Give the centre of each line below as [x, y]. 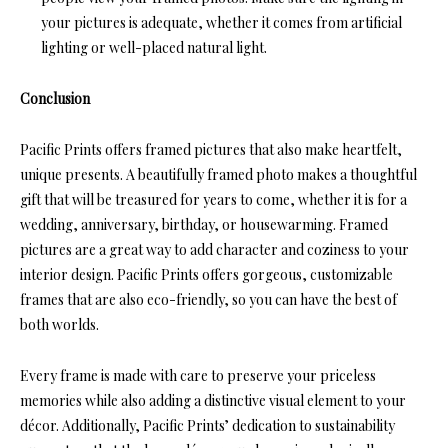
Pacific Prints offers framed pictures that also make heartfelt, [211, 150]
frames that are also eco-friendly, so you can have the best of [208, 300]
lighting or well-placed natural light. [154, 48]
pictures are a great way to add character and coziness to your [214, 250]
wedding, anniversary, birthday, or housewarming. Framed [204, 225]
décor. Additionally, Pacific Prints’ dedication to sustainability [207, 426]
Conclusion [55, 99]
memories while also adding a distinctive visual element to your [213, 401]
